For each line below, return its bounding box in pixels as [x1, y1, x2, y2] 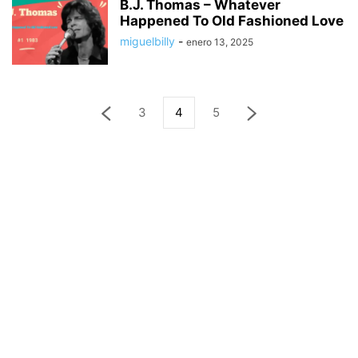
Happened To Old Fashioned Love [120, 13, 344, 29]
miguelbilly [120, 34, 175, 48]
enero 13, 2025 [186, 36, 253, 48]
